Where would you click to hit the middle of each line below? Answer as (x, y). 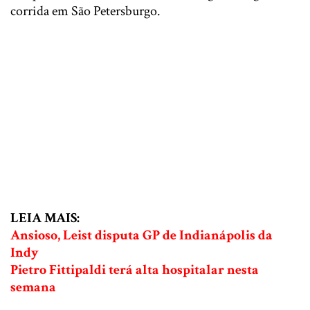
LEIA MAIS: (45, 218)
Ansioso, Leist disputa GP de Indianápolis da (142, 236)
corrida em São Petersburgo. (85, 11)
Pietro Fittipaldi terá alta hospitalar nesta (135, 270)
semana (33, 288)
